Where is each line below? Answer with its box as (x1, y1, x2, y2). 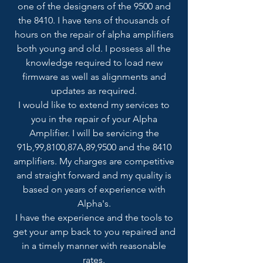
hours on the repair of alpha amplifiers (14, 28, 174, 40)
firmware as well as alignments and (22, 70, 166, 82)
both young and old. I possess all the (17, 42, 171, 54)
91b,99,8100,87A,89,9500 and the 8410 (16, 141, 171, 153)
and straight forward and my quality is (16, 169, 171, 181)
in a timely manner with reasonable (22, 240, 166, 251)
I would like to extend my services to (18, 99, 170, 110)
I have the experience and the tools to (15, 211, 173, 223)
